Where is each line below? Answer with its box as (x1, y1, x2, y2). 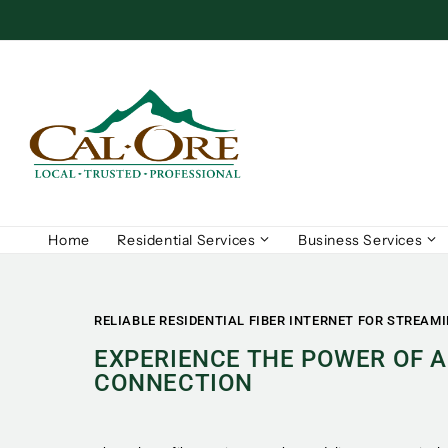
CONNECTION (94, 368, 254, 397)
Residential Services (117, 231, 256, 249)
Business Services (298, 231, 423, 249)
